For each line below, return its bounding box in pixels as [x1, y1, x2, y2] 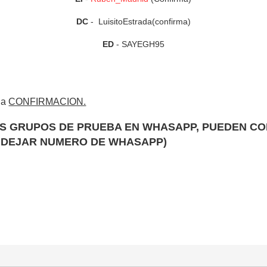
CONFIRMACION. [8, 97, 86, 107]
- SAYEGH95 [116, 39, 164, 49]
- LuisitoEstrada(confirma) [88, 17, 191, 27]
